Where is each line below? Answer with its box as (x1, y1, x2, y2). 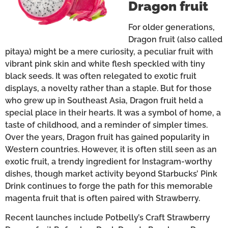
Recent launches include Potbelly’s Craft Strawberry (5, 213, 210, 223)
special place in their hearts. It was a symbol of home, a (5, 107, 221, 118)
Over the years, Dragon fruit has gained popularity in (5, 132, 210, 142)
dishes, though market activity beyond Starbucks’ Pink (5, 168, 217, 179)
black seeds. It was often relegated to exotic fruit (5, 71, 196, 81)
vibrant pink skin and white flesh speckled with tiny (5, 59, 205, 69)
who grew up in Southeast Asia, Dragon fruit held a (5, 95, 203, 105)
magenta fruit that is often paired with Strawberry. (5, 193, 200, 203)
